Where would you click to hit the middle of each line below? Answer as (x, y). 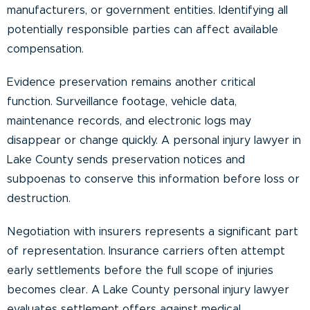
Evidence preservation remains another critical (131, 82)
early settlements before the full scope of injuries (140, 270)
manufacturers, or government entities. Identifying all (147, 10)
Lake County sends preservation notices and (126, 159)
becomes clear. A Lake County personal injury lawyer (148, 290)
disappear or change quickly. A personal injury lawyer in (154, 140)
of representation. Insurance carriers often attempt (146, 251)
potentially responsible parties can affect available (143, 29)
